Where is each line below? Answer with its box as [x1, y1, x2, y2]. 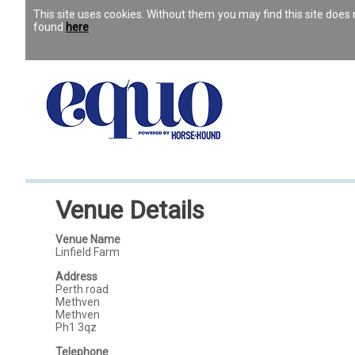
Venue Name [55, 233, 121, 246]
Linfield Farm [55, 246, 120, 258]
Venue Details [55, 195, 205, 225]
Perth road [55, 283, 109, 296]
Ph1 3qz [55, 321, 97, 334]
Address [55, 270, 98, 283]
